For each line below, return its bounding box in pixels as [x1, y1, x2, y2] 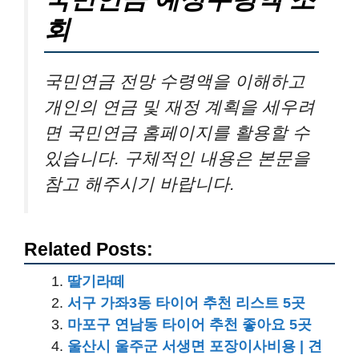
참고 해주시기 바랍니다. [44, 174, 235, 194]
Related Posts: [24, 240, 153, 260]
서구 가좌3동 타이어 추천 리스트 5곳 [67, 295, 305, 312]
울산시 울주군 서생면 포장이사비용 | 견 [67, 338, 322, 355]
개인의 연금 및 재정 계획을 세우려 [44, 97, 315, 117]
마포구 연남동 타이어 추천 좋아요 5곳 [67, 317, 312, 333]
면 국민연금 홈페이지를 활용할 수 [44, 123, 310, 143]
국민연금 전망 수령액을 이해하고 [44, 71, 305, 91]
